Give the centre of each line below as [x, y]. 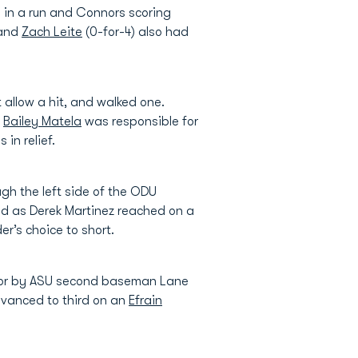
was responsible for [140, 121]
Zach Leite [52, 32]
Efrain [145, 300]
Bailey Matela [42, 121]
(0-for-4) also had [135, 32]
